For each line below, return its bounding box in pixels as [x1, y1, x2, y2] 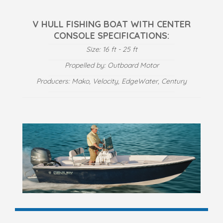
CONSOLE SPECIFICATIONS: [54, 29, 169, 41]
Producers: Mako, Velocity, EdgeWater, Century [36, 76, 187, 86]
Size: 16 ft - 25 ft [86, 44, 137, 54]
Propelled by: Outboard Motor [64, 60, 159, 70]
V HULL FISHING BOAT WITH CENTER [32, 18, 191, 30]
